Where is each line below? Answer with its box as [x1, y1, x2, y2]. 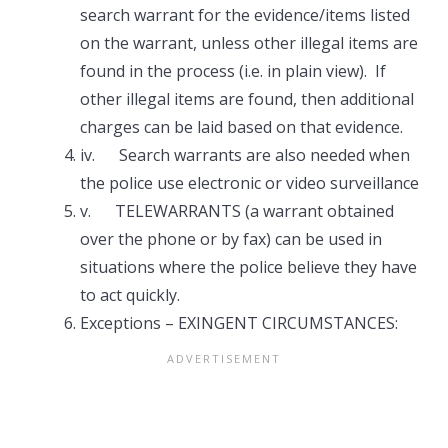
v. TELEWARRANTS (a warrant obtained [80, 200, 394, 222]
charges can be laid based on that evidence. [80, 116, 403, 138]
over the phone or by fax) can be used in [80, 228, 382, 250]
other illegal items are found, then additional [80, 88, 414, 110]
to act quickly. [80, 284, 180, 306]
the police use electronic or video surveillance [80, 172, 419, 194]
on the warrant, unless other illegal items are [80, 32, 418, 54]
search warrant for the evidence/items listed [80, 4, 410, 26]
